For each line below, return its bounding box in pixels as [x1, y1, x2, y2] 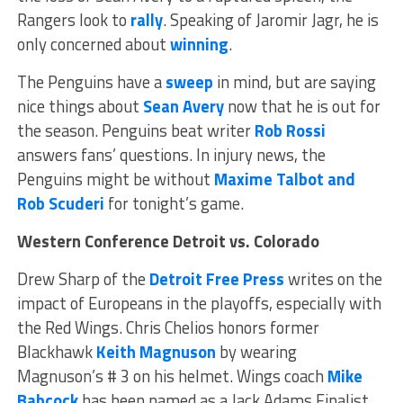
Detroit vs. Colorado [172, 228, 319, 254]
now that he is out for [223, 93, 381, 119]
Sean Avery [142, 93, 224, 119]
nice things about [16, 93, 143, 119]
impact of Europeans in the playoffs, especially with [16, 290, 381, 316]
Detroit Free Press [148, 265, 284, 291]
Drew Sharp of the [16, 265, 149, 291]
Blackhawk [16, 338, 96, 364]
